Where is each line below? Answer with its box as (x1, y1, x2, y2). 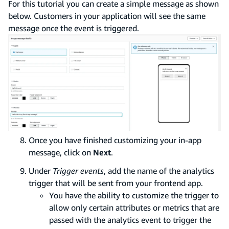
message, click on (29, 147, 93, 157)
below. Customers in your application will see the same (8, 10, 205, 21)
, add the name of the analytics (104, 165, 214, 176)
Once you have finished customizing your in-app (29, 134, 201, 145)
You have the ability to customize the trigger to (49, 190, 219, 200)
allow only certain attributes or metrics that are (49, 202, 219, 213)
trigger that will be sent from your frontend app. (29, 177, 203, 188)
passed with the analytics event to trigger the (49, 214, 211, 225)
